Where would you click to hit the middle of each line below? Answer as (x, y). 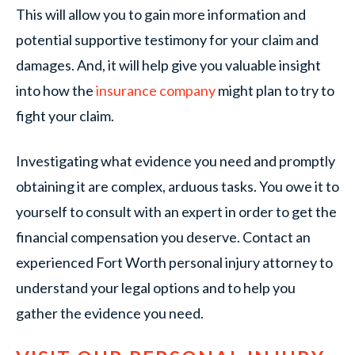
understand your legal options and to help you (156, 288)
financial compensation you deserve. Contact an (163, 237)
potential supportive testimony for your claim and (167, 40)
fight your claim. (65, 116)
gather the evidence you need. (110, 313)
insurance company (156, 90)
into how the (56, 90)
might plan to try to (275, 90)
